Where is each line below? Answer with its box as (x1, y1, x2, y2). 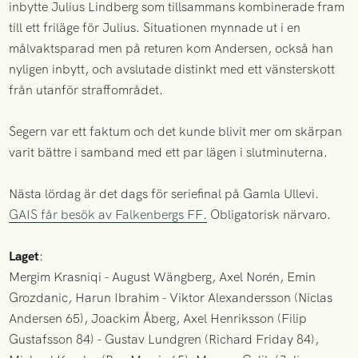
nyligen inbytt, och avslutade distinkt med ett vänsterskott (9, 61, 336, 78)
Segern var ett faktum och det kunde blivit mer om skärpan (9, 123, 343, 141)
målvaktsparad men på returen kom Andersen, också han (9, 40, 334, 58)
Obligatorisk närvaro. (207, 206, 332, 224)
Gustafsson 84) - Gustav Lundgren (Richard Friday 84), (9, 331, 320, 348)
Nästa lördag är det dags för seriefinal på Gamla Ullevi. (9, 185, 320, 203)
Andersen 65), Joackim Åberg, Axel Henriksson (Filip (9, 310, 308, 328)
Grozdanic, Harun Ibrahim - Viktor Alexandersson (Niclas (9, 289, 333, 307)
